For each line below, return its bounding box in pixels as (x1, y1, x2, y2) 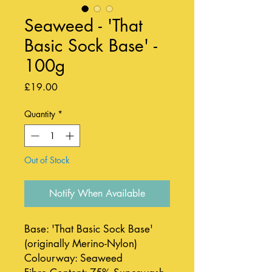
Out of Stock (24, 154, 70, 166)
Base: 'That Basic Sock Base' (24, 222, 153, 236)
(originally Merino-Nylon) (24, 237, 137, 250)
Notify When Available (49, 187, 145, 200)
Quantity (24, 108, 55, 120)
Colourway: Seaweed (24, 251, 123, 265)
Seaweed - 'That (24, 15, 143, 36)
